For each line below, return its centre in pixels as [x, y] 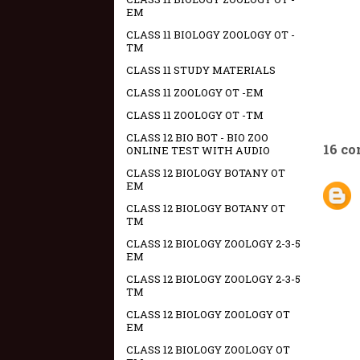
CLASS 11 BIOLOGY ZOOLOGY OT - [211, 35]
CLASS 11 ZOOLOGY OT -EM [195, 92]
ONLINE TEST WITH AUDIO [198, 150]
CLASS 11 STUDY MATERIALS [201, 70]
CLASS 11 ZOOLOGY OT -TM [195, 115]
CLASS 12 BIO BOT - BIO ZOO [197, 137]
